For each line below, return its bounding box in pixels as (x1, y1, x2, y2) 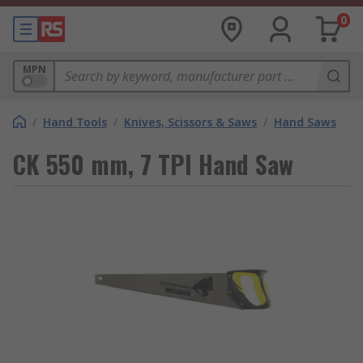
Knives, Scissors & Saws (124, 114, 257, 130)
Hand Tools (43, 114, 107, 130)
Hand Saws (274, 114, 336, 130)
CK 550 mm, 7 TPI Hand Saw (13, 146, 293, 182)
